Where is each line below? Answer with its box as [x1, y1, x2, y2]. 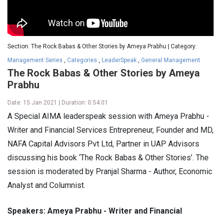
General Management [141, 56, 200, 64]
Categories [67, 56, 97, 64]
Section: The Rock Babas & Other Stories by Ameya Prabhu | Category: [7, 42, 197, 50]
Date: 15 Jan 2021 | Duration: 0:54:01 [7, 99, 108, 106]
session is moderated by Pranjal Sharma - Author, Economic [7, 166, 212, 176]
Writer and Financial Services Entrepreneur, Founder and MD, [7, 125, 214, 135]
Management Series [7, 56, 63, 64]
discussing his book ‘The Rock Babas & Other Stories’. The [7, 152, 209, 162]
